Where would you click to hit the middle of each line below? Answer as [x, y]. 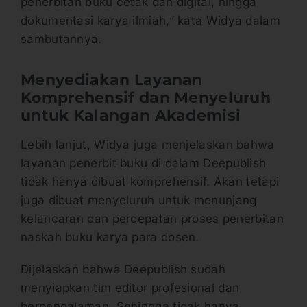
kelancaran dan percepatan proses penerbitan [152, 219]
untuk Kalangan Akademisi [133, 115]
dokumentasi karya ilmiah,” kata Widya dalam [150, 20]
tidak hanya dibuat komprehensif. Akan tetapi [150, 182]
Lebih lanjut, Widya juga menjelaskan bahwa [148, 145]
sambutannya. [63, 39]
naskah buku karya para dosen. [112, 237]
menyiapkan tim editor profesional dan [130, 288]
